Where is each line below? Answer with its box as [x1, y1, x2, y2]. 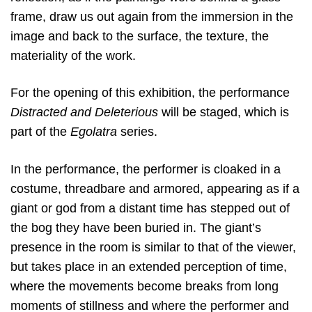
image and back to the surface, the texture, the [10, 29, 269, 44]
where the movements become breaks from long [10, 279, 279, 293]
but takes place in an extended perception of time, [10, 259, 287, 274]
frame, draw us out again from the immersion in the [10, 10, 293, 24]
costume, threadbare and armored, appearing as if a [10, 181, 299, 196]
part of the [10, 125, 70, 139]
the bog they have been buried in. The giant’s [10, 220, 261, 235]
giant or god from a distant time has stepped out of [10, 201, 290, 215]
